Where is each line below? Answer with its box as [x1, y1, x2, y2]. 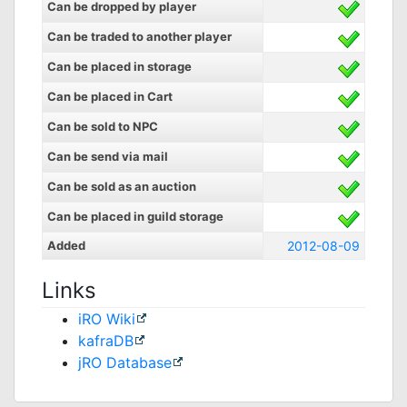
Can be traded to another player [47, 29, 232, 44]
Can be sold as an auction [47, 179, 196, 194]
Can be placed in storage [47, 59, 192, 74]
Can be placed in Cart [47, 89, 173, 104]
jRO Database [78, 353, 172, 372]
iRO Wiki [78, 310, 135, 328]
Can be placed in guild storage [47, 209, 223, 223]
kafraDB [78, 332, 134, 350]
